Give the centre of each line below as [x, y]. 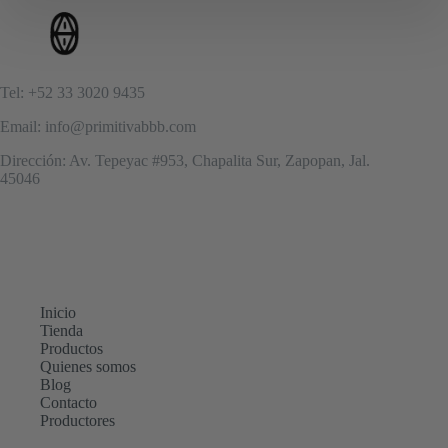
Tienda [61, 330]
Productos [71, 348]
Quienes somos [88, 366]
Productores [77, 420]
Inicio [58, 312]
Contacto [68, 402]
